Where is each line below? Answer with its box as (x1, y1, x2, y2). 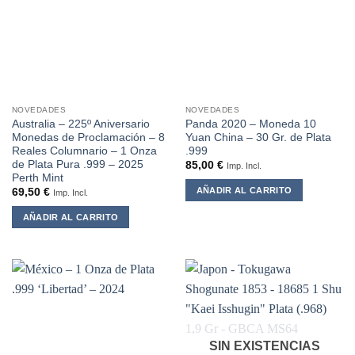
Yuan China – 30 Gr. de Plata (185, 132, 331, 143)
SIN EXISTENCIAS (208, 339, 320, 353)
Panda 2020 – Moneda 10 (185, 118, 316, 130)
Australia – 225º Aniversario (11, 118, 150, 130)
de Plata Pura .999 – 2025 (11, 158, 143, 170)
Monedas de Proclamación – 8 (11, 132, 165, 143)
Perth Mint (11, 172, 63, 184)
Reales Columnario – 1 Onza (11, 145, 157, 157)
